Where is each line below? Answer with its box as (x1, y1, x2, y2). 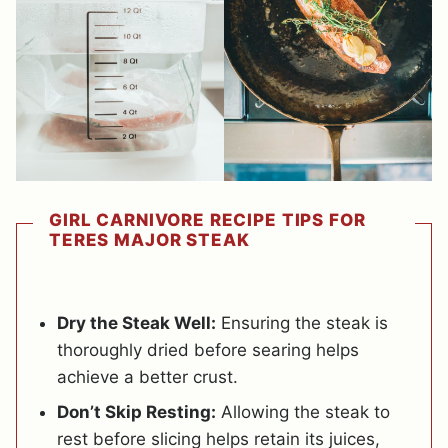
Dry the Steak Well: (57, 312, 216, 333)
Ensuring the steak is (216, 312, 388, 333)
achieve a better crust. (57, 366, 238, 387)
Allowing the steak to (216, 401, 390, 422)
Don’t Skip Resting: (57, 401, 216, 422)
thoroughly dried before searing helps (57, 339, 359, 360)
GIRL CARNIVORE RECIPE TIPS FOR (49, 209, 366, 230)
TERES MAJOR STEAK (49, 229, 250, 250)
